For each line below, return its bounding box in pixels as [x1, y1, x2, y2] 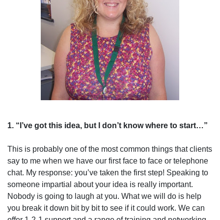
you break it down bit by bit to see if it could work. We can [7, 204, 205, 212]
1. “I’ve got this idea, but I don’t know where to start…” [7, 121, 208, 130]
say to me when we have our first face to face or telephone [7, 157, 208, 165]
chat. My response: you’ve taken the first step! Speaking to [7, 168, 208, 177]
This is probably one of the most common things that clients [7, 145, 212, 153]
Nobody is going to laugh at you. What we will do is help [7, 192, 201, 200]
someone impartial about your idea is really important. [7, 180, 193, 189]
